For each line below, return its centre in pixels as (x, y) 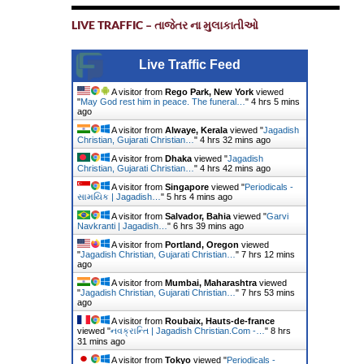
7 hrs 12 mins (268, 254)
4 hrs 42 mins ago (235, 168)
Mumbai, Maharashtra (210, 283)
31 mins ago (101, 341)
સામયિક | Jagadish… (119, 197)
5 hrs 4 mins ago (199, 197)
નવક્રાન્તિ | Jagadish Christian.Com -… (187, 331)
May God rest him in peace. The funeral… (162, 102)
